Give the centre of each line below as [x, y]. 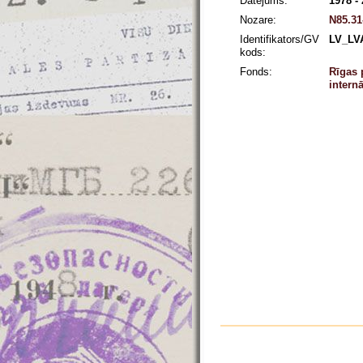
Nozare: [258, 20]
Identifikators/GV [281, 39]
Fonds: [256, 72]
